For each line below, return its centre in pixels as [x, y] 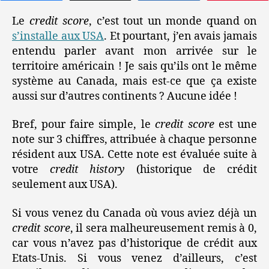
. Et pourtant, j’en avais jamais [181, 36]
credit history [87, 170]
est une [235, 125]
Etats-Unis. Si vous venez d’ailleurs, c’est [134, 258]
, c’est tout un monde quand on [173, 21]
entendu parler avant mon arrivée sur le [134, 51]
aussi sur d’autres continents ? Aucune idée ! [125, 96]
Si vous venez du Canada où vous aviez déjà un [134, 213]
